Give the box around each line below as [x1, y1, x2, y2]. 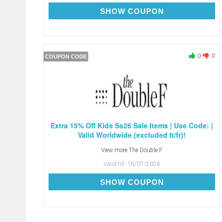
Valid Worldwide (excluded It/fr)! [78, 130, 186, 140]
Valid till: [104, 161, 128, 168]
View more [101, 147, 129, 154]
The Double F [129, 147, 163, 154]
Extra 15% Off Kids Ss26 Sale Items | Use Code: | [51, 120, 214, 131]
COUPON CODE [45, 54, 87, 60]
